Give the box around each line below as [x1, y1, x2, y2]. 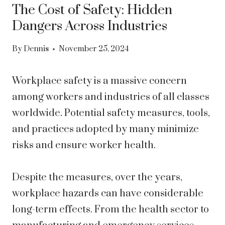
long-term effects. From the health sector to [12, 203, 209, 216]
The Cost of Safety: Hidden [12, 1, 172, 19]
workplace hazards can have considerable [12, 187, 203, 200]
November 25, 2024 [59, 44, 130, 54]
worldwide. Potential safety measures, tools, [12, 107, 210, 120]
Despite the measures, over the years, [12, 171, 182, 184]
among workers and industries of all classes [12, 91, 209, 104]
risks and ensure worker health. [12, 139, 158, 152]
